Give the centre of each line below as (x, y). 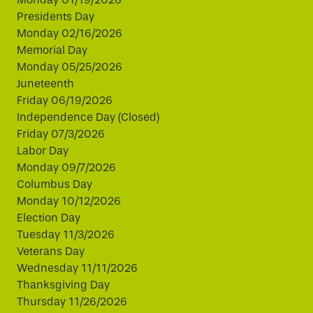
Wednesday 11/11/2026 (77, 268)
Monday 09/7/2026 (66, 168)
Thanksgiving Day (63, 285)
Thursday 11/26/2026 (72, 302)
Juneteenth (45, 84)
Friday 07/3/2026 (61, 134)
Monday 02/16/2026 (70, 34)
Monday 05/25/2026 (70, 67)
